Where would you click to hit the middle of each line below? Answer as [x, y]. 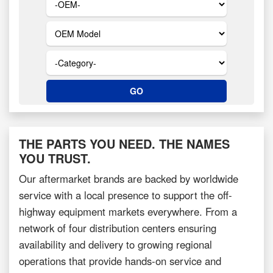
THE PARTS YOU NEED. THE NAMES [124, 144]
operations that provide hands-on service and [120, 261]
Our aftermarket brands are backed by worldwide [129, 179]
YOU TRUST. [55, 158]
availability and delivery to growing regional [115, 245]
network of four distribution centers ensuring [118, 228]
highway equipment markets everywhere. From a [128, 212]
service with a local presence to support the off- [126, 195]
